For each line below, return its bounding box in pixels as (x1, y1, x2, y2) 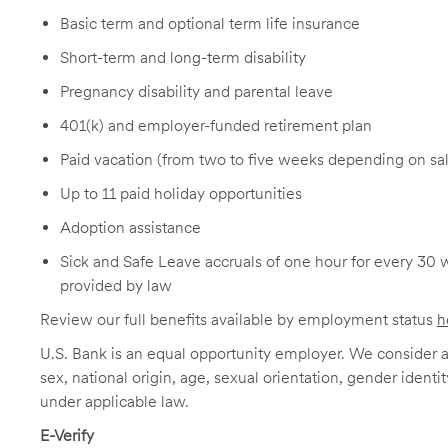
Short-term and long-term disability (60, 48, 306, 67)
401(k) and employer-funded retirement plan (60, 116, 372, 135)
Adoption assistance (60, 218, 201, 237)
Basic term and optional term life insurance (60, 14, 360, 33)
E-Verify (40, 426, 94, 445)
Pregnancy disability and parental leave (60, 82, 333, 101)
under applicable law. (40, 392, 189, 411)
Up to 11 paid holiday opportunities (60, 184, 302, 203)
